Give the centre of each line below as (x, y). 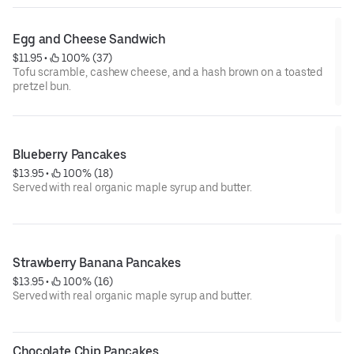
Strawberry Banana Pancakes (97, 263)
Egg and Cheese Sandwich (89, 39)
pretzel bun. (42, 86)
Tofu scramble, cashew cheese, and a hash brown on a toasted (168, 72)
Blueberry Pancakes (70, 154)
